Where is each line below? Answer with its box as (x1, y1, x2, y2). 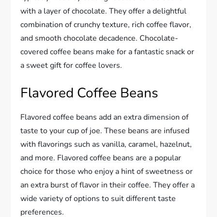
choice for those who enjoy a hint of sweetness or (20, 166, 193, 177)
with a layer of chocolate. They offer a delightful (20, 5, 187, 16)
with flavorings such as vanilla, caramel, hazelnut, (20, 139, 192, 150)
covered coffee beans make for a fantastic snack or (20, 46, 195, 57)
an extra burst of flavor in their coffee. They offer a (20, 179, 195, 190)
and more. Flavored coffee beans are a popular (20, 152, 182, 163)
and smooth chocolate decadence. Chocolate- (20, 32, 179, 44)
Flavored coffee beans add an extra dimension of (20, 111, 189, 123)
